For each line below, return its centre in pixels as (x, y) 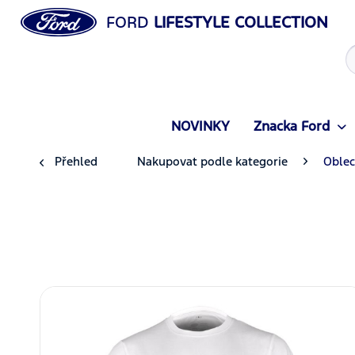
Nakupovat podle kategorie (212, 161)
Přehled (76, 161)
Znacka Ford (291, 126)
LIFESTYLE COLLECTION (238, 22)
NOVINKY (200, 126)
